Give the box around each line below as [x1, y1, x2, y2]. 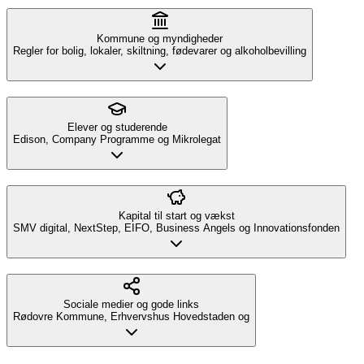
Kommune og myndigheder [97, 32, 223, 45]
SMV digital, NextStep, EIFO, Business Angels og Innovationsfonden [13, 221, 340, 234]
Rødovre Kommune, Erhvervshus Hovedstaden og [13, 310, 249, 323]
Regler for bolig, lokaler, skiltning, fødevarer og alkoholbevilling [13, 45, 306, 58]
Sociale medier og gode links [63, 297, 199, 310]
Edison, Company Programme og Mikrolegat [13, 133, 221, 146]
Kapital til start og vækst [118, 209, 235, 222]
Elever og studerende [67, 121, 167, 134]
